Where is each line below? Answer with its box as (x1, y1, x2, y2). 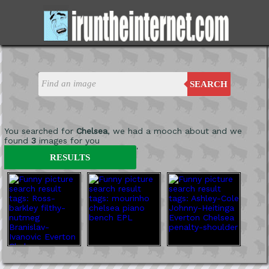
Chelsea (76, 125, 107, 136)
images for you (35, 135, 100, 145)
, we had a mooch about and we (107, 125, 242, 136)
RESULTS (50, 152, 91, 162)
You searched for (4, 125, 76, 136)
